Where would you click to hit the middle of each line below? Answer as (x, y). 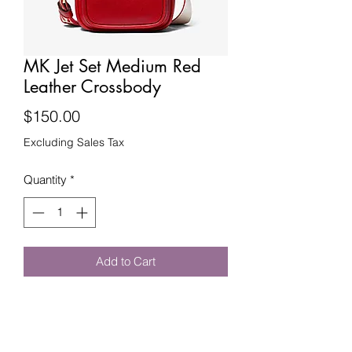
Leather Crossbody (92, 87)
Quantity (45, 180)
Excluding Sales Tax (74, 143)
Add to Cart (126, 261)
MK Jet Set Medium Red (112, 66)
